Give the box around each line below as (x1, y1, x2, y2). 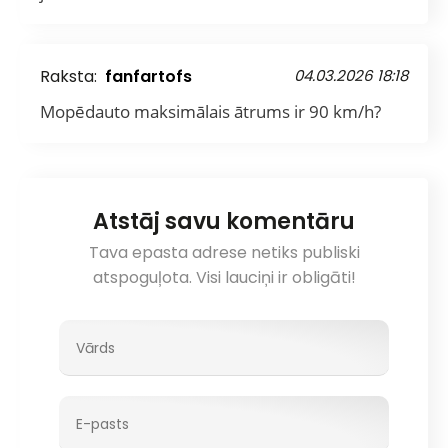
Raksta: (40, 64, 101, 88)
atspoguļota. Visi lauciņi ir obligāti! (92, 265, 356, 289)
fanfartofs (105, 64, 192, 88)
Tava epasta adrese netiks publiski (88, 240, 360, 264)
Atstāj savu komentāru (93, 205, 355, 237)
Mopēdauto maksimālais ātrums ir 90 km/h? (40, 99, 381, 123)
